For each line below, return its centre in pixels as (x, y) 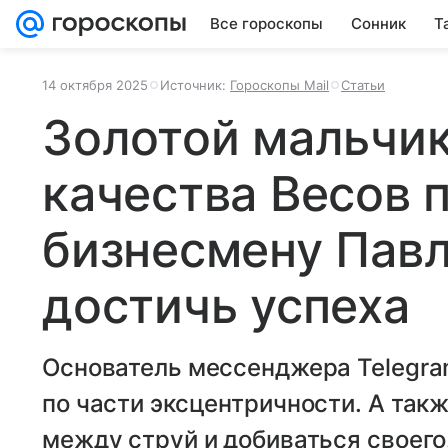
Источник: (195, 85)
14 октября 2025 (95, 85)
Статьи (363, 85)
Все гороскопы (266, 23)
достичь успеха (226, 305)
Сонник (378, 23)
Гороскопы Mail (279, 85)
